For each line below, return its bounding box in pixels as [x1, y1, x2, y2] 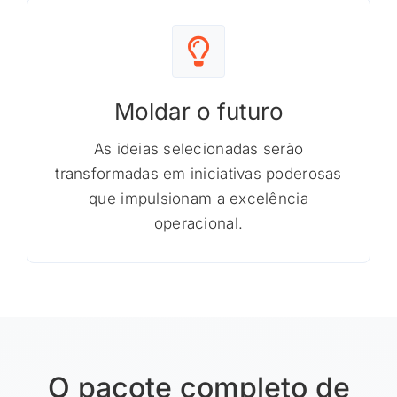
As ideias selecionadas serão [93, 140, 304, 158]
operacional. [153, 214, 244, 232]
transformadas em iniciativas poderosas [55, 165, 342, 183]
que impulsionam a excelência [89, 190, 308, 207]
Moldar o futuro [113, 97, 284, 125]
